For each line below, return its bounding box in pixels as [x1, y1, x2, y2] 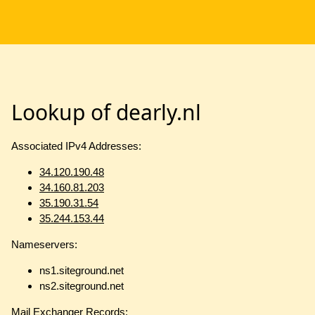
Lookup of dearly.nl [11, 98, 201, 127]
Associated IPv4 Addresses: [11, 140, 141, 153]
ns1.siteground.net [39, 264, 124, 277]
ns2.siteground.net [39, 280, 124, 292]
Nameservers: [11, 238, 77, 251]
